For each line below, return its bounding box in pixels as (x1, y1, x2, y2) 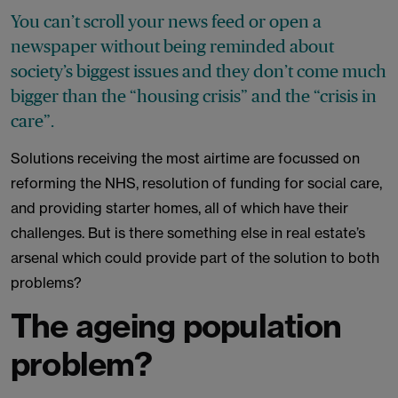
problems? (11, 274, 82, 291)
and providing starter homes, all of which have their (11, 199, 348, 217)
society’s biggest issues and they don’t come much (11, 61, 386, 81)
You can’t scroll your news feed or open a (11, 12, 322, 31)
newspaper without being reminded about (11, 36, 334, 56)
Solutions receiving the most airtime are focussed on (11, 149, 360, 167)
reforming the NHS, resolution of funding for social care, (11, 174, 382, 192)
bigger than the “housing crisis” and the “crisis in (11, 86, 377, 106)
